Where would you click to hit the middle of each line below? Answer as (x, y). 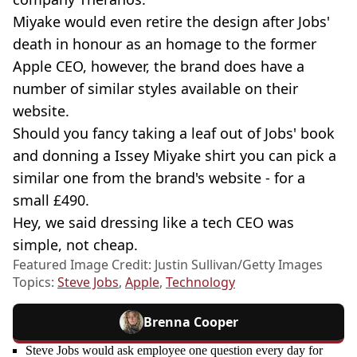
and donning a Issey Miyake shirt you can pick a (175, 156)
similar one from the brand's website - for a (159, 178)
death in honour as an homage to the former (165, 44)
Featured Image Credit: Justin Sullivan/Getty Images (168, 265)
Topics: (35, 282)
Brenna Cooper (190, 322)
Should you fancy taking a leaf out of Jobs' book (174, 133)
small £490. (51, 200)
